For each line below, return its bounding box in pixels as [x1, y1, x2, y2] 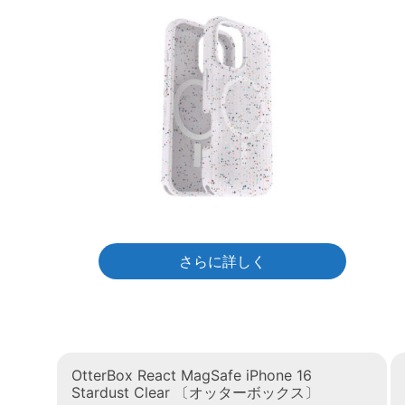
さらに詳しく [178, 252, 266, 271]
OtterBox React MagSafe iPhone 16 [71, 366, 312, 385]
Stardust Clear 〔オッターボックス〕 [71, 383, 319, 402]
